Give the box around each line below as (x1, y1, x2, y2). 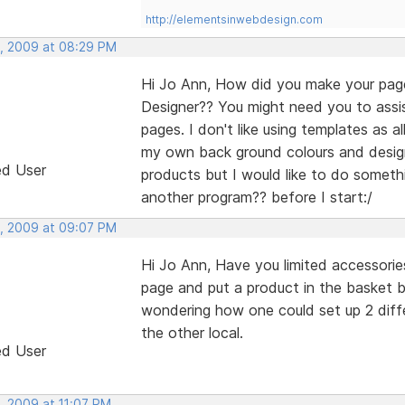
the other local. (140, 323, 243, 342)
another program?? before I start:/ (140, 187, 372, 206)
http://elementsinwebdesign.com (145, 12, 323, 26)
